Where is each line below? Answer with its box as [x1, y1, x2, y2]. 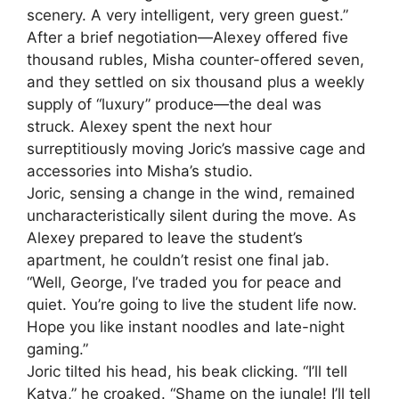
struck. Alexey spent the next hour [27, 117, 272, 135]
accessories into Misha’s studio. [27, 161, 253, 180]
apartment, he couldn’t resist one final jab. [27, 250, 330, 269]
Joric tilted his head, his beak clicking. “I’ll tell [27, 362, 347, 380]
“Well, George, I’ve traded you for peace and [27, 273, 342, 291]
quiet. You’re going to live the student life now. [27, 295, 357, 313]
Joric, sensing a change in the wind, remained [27, 183, 355, 202]
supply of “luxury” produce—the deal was [27, 94, 322, 113]
